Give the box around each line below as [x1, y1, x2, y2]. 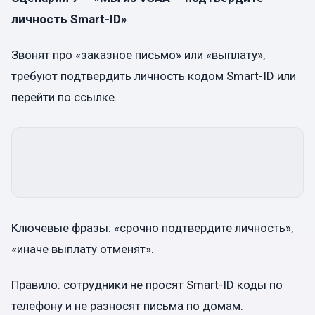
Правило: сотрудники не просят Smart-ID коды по [11, 278, 283, 292]
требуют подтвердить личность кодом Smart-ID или [11, 69, 296, 83]
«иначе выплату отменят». [11, 242, 154, 256]
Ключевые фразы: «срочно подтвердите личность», [11, 221, 293, 235]
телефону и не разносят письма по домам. [11, 299, 243, 314]
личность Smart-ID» [11, 11, 127, 26]
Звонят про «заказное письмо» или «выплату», [11, 48, 265, 62]
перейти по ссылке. [11, 90, 117, 104]
